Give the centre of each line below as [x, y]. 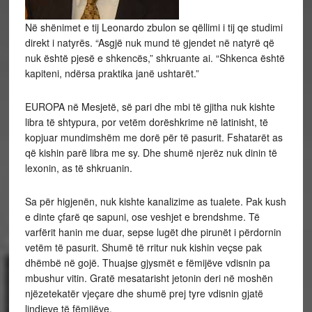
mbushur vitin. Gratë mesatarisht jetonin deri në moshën [149, 278]
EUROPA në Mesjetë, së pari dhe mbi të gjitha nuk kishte [150, 107]
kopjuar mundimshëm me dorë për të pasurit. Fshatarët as [154, 137]
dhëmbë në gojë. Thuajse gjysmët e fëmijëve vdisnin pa [147, 263]
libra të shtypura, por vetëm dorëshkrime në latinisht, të [146, 122]
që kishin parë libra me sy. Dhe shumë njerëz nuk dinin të [151, 153]
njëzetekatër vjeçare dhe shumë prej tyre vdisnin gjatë [144, 293]
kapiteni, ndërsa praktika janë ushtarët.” [112, 73]
